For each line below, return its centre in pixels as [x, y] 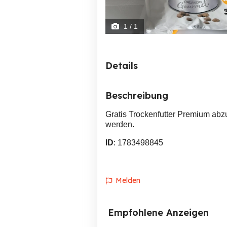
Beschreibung [137, 96]
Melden [128, 180]
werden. [120, 124]
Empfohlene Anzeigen [158, 213]
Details [122, 66]
